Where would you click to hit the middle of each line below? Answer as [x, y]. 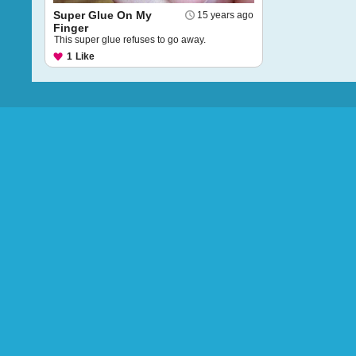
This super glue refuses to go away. [130, 40]
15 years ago [225, 15]
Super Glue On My [103, 15]
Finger [71, 28]
